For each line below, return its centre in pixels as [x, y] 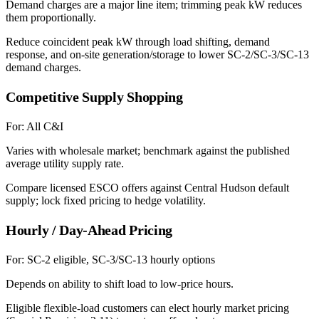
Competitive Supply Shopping [94, 96]
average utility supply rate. [65, 163]
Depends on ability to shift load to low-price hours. [120, 283]
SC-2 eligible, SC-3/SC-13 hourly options [121, 259]
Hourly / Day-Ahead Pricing [89, 230]
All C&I [45, 126]
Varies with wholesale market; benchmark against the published [148, 150]
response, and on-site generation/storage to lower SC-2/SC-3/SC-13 [157, 54]
